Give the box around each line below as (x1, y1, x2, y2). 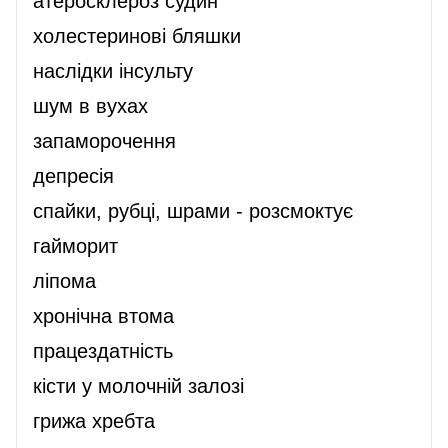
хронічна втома (33, 304, 174, 327)
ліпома (33, 269, 96, 292)
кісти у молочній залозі (33, 374, 244, 397)
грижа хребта (33, 409, 155, 432)
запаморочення (33, 129, 176, 152)
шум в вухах (33, 94, 148, 117)
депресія (33, 164, 114, 187)
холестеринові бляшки (33, 24, 241, 47)
